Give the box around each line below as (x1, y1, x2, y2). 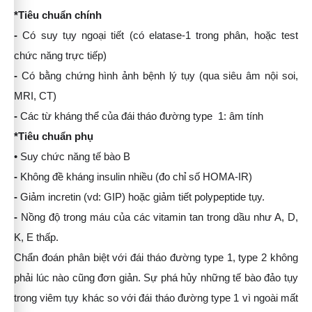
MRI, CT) (14, 91, 56, 102)
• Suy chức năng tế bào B (14, 151, 130, 162)
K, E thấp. (14, 232, 58, 243)
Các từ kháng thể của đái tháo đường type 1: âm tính (20, 111, 263, 122)
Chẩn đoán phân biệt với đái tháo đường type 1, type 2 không (14, 252, 298, 263)
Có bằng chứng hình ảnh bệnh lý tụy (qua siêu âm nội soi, (21, 70, 299, 81)
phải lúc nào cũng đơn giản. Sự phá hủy (14, 272, 198, 283)
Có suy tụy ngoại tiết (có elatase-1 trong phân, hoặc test (22, 30, 299, 41)
